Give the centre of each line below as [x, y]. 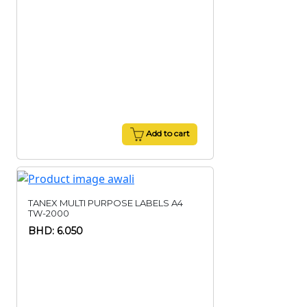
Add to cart [167, 134]
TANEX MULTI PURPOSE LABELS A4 [106, 203]
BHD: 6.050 [56, 231]
